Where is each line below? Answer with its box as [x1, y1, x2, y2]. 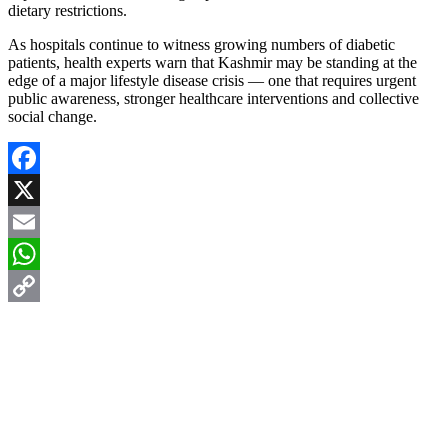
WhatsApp [8, 276, 76, 294]
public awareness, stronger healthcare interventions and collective [8, 89, 419, 107]
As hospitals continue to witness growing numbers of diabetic [8, 35, 395, 53]
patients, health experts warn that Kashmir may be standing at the [8, 53, 417, 71]
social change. [8, 107, 97, 125]
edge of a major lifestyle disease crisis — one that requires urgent [8, 71, 416, 89]
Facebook [8, 180, 70, 198]
